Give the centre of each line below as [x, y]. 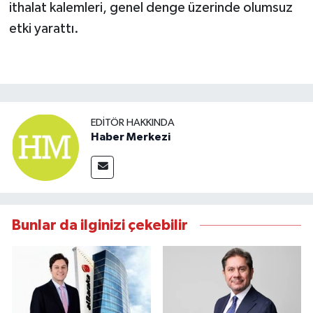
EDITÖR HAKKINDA [133, 123]
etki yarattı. [44, 29]
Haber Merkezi [131, 137]
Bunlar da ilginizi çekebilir [100, 225]
